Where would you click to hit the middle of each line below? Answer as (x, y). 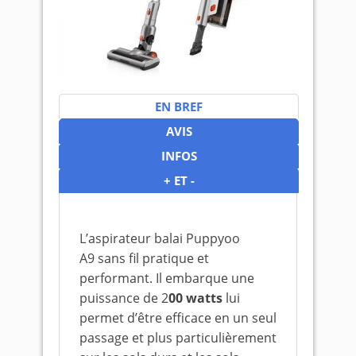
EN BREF (179, 106)
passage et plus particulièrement (178, 338)
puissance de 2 (124, 298)
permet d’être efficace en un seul (178, 318)
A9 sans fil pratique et (144, 258)
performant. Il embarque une (167, 278)
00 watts (195, 298)
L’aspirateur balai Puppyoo (160, 238)
